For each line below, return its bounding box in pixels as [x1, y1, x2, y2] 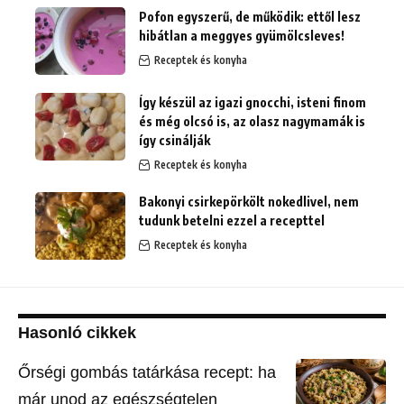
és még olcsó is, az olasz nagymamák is [139, 114, 365, 130]
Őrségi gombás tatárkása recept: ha [18, 363, 276, 382]
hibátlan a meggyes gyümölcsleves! [139, 28, 344, 44]
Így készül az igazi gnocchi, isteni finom [139, 95, 366, 111]
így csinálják [139, 133, 210, 149]
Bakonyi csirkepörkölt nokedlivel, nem [139, 194, 359, 210]
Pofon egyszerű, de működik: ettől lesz [139, 9, 361, 25]
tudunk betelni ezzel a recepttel [139, 213, 325, 229]
